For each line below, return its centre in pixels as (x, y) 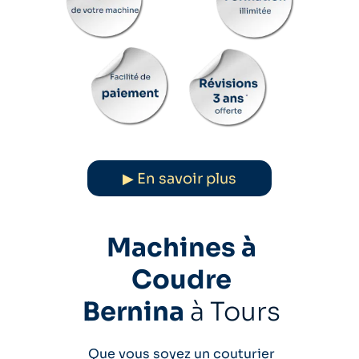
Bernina (133, 312)
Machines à (182, 248)
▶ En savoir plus (179, 178)
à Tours (235, 312)
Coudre (182, 280)
